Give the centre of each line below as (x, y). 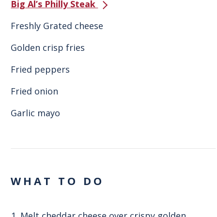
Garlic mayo (36, 113)
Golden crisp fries (48, 48)
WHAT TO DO (58, 180)
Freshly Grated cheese (57, 26)
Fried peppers (40, 70)
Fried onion (35, 91)
